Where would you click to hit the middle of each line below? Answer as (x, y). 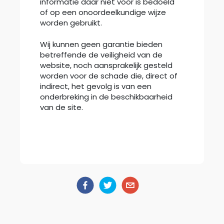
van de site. (61, 107)
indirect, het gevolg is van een (96, 86)
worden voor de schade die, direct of (109, 75)
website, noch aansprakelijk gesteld (106, 65)
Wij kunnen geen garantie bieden (101, 44)
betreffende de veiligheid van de (101, 54)
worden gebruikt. (71, 22)
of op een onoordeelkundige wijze (103, 12)
